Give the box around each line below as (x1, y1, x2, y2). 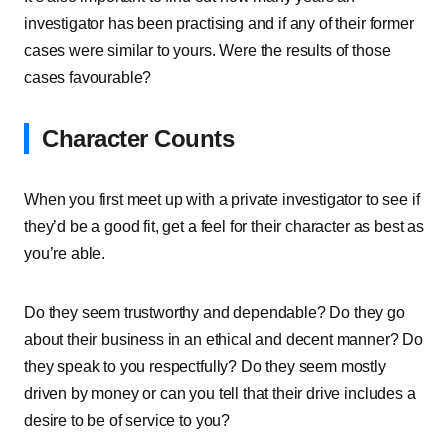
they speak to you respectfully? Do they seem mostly (24, 358, 386, 375)
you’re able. (24, 245, 106, 262)
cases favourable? (24, 69, 152, 86)
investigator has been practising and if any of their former (24, 15, 414, 32)
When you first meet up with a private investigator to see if (24, 191, 420, 208)
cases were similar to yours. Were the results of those (24, 42, 391, 59)
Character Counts (42, 125, 235, 152)
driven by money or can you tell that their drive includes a (24, 385, 416, 402)
